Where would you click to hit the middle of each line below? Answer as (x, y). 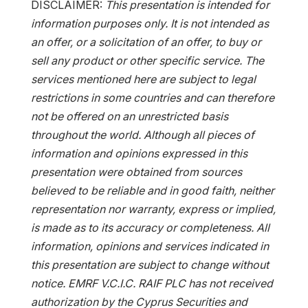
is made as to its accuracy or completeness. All (150, 227)
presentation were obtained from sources (136, 172)
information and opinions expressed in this (139, 153)
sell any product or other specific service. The (147, 60)
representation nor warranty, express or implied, (153, 209)
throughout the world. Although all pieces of (142, 134)
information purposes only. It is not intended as (150, 23)
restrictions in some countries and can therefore (152, 97)
